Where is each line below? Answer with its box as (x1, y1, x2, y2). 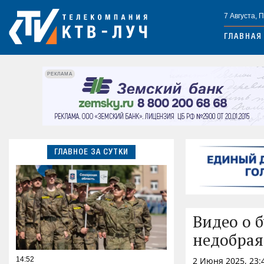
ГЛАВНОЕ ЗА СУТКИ (54, 148, 128, 157)
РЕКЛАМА (47, 71, 72, 77)
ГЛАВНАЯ (224, 33, 262, 42)
